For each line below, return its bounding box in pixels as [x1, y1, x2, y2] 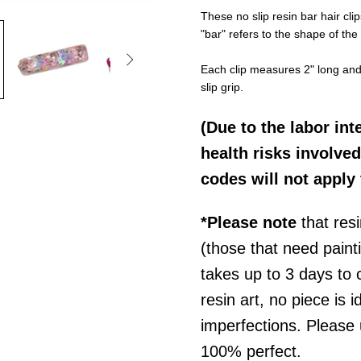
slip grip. [201, 81, 243, 94]
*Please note [201, 214, 297, 232]
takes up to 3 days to [201, 265, 356, 284]
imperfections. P [201, 317, 317, 335]
